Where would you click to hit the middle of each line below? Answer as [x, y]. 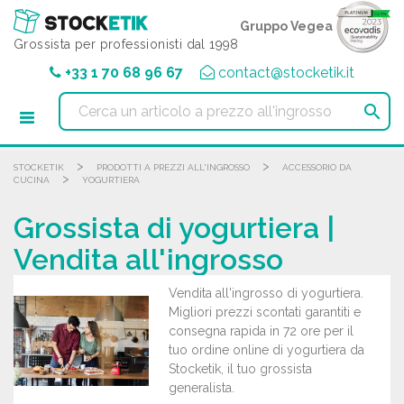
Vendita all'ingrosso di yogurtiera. [266, 293]
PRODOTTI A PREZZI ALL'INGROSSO [173, 167]
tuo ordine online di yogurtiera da [266, 350]
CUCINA [32, 180]
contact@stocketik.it [286, 73]
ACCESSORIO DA [317, 167]
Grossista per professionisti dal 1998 [126, 44]
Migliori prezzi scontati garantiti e [264, 312]
